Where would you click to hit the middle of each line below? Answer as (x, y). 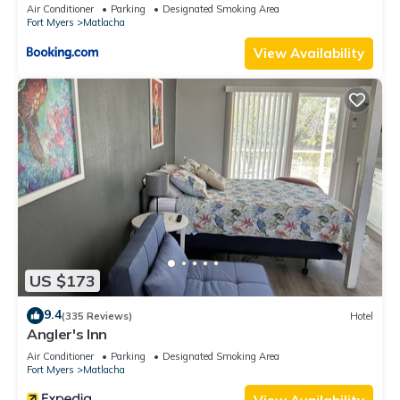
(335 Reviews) (97, 316)
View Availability (309, 53)
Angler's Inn (67, 334)
